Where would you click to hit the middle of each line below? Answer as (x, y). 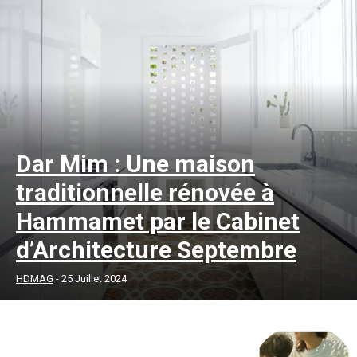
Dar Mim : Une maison (135, 163)
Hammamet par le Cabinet (158, 221)
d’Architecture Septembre (156, 249)
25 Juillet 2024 (94, 278)
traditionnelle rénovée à (145, 192)
